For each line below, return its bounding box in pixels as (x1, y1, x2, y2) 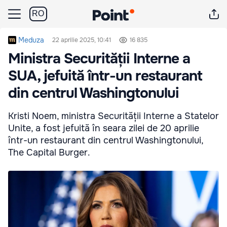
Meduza (18, 35, 44, 45)
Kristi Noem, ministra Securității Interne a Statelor (8, 110, 219, 122)
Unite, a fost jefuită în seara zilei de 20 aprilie (8, 123, 199, 134)
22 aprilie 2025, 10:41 (52, 36, 111, 44)
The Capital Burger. (8, 147, 90, 158)
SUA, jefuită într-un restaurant (8, 67, 202, 85)
